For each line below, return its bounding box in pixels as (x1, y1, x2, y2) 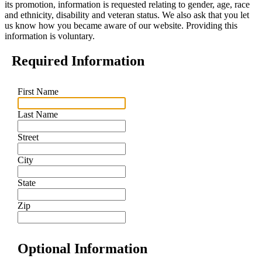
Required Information (12, 53, 144, 68)
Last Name (18, 109, 58, 119)
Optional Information (18, 240, 147, 256)
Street (18, 132, 39, 142)
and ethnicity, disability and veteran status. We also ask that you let (5, 9, 249, 20)
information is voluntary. (5, 30, 95, 41)
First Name (18, 86, 58, 96)
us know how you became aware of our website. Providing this (5, 20, 237, 30)
